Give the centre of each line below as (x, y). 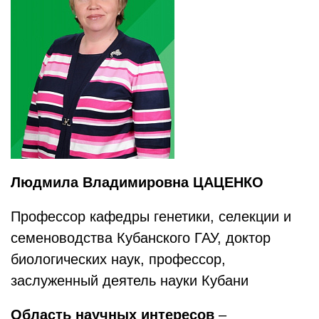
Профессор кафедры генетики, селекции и (151, 216)
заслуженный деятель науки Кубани (130, 281)
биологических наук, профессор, (118, 259)
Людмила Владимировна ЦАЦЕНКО (137, 182)
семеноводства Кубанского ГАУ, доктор (141, 238)
